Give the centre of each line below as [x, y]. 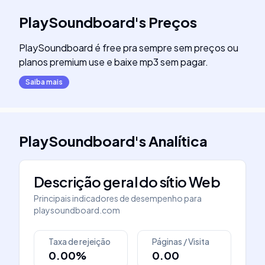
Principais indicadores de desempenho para [118, 198]
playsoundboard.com [77, 210]
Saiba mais [44, 82]
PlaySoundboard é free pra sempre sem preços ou [129, 48]
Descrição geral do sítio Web [127, 182]
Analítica [178, 141]
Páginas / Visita [181, 241]
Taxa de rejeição [80, 241]
